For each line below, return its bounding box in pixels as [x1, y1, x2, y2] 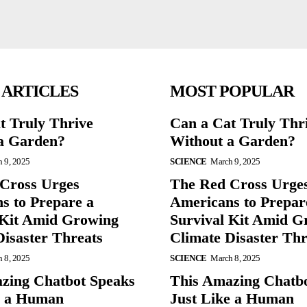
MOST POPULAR [170, 82, 294, 100]
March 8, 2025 [210, 253, 260, 263]
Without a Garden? [170, 132, 295, 149]
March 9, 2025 [210, 156, 260, 167]
